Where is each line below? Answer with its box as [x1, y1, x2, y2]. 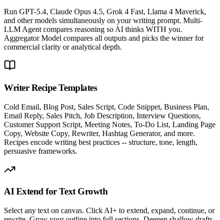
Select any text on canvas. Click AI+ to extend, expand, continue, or [4, 206, 215, 215]
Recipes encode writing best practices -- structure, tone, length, [4, 137, 197, 146]
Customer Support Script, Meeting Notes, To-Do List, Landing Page [4, 120, 216, 129]
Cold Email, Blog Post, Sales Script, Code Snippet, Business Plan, [4, 102, 209, 111]
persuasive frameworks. [4, 146, 77, 155]
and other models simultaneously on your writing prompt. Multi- [4, 16, 202, 25]
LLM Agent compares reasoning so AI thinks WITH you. [4, 25, 182, 34]
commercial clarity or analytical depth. [4, 43, 122, 52]
